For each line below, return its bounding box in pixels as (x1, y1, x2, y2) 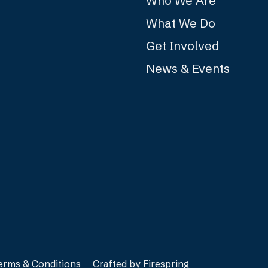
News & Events (146, 60, 230, 76)
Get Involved (146, 38, 219, 53)
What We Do (146, 15, 215, 31)
